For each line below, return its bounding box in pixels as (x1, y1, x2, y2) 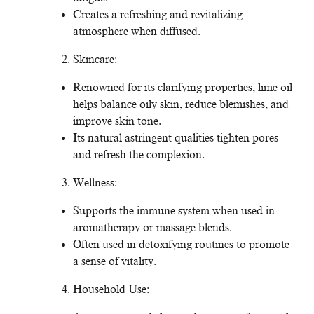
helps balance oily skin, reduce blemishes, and (73, 98, 289, 111)
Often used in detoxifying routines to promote (73, 238, 289, 252)
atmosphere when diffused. (73, 25, 200, 39)
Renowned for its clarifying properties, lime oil (73, 81, 292, 95)
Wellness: (73, 177, 117, 190)
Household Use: (73, 283, 149, 296)
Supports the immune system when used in (73, 205, 275, 218)
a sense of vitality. (73, 255, 156, 268)
